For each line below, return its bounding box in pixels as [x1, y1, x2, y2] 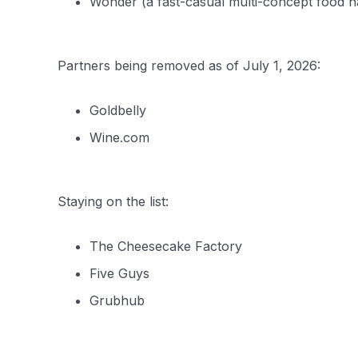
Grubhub [89, 292, 145, 308]
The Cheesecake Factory [89, 238, 242, 254]
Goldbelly [89, 102, 146, 118]
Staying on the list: [58, 193, 169, 209]
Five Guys [89, 265, 149, 281]
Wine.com [89, 129, 149, 145]
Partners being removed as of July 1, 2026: [58, 58, 320, 74]
